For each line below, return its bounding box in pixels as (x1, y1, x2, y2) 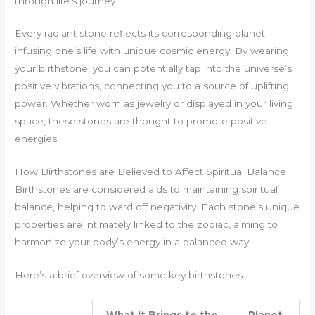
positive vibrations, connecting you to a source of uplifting (15, 80, 290, 92)
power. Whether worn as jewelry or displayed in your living (15, 98, 294, 110)
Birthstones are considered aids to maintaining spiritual (15, 184, 278, 195)
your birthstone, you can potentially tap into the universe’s (15, 63, 292, 75)
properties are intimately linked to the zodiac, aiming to (15, 219, 278, 231)
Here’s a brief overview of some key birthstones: (15, 269, 245, 281)
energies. (15, 133, 60, 145)
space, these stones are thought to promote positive (15, 115, 268, 127)
